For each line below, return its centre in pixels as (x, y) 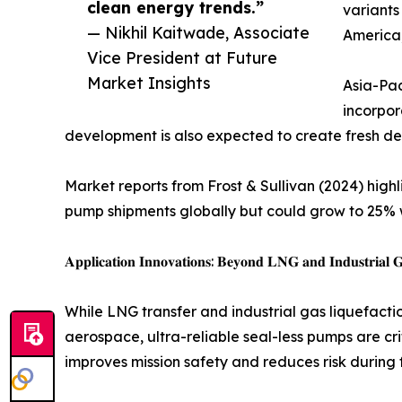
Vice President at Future (182, 58)
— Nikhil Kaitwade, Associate (198, 33)
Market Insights (149, 83)
